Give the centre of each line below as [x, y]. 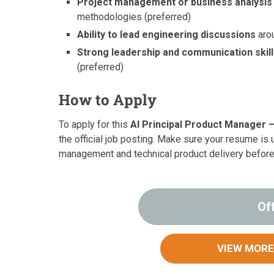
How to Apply [108, 100]
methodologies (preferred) [134, 17]
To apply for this [94, 125]
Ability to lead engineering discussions [167, 35]
